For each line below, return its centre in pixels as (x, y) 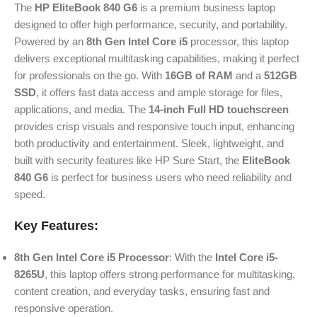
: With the (192, 258)
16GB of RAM (199, 76)
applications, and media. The (81, 110)
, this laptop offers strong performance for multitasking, (170, 275)
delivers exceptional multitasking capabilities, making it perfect (157, 59)
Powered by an (50, 42)
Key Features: (56, 226)
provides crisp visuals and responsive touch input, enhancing (154, 127)
